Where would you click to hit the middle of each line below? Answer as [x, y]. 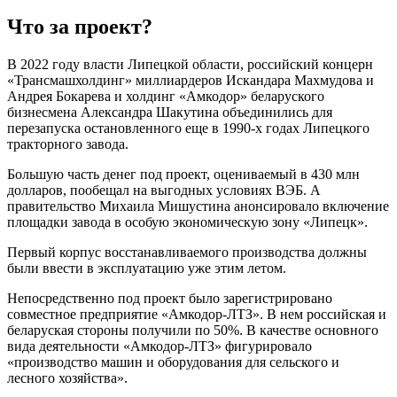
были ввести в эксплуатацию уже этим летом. [147, 268]
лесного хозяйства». [67, 378]
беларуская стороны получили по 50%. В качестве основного [193, 330]
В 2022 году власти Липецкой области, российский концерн [190, 64]
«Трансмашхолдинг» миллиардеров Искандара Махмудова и [191, 80]
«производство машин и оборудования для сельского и [173, 362]
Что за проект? [80, 26]
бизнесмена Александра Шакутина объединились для [170, 112]
